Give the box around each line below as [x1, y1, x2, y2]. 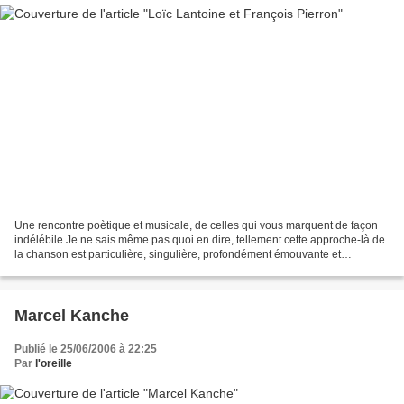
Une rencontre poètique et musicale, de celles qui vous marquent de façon [14, 218, 378, 232]
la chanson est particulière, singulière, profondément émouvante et [14, 247, 341, 261]
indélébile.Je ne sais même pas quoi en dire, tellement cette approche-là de [14, 233, 385, 246]
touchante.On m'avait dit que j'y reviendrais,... [14, 262, 234, 275]
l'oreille [35, 356, 72, 370]
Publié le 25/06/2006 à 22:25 [14, 342, 157, 355]
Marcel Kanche [14, 306, 129, 325]
